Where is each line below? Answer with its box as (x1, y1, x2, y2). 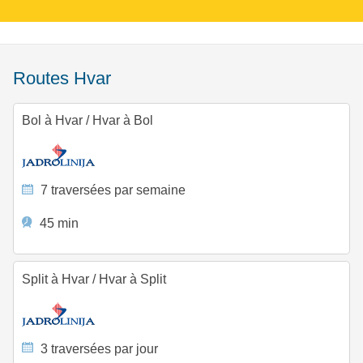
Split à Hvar (21, 272, 92, 287)
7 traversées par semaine (37, 183, 186, 198)
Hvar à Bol (88, 113, 153, 128)
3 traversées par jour (37, 342, 159, 357)
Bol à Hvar (21, 113, 86, 128)
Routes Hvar (26, 68, 111, 89)
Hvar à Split (95, 272, 166, 287)
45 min (36, 216, 79, 230)
